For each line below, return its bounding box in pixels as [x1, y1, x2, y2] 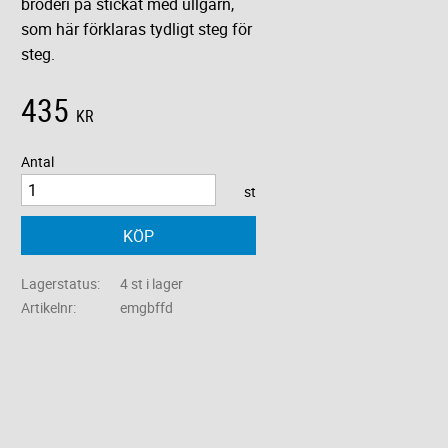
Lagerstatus [21, 274, 98, 294]
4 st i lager [119, 274, 183, 294]
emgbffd [119, 298, 173, 318]
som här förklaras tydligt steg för [21, 18, 253, 41]
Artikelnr [21, 298, 74, 318]
